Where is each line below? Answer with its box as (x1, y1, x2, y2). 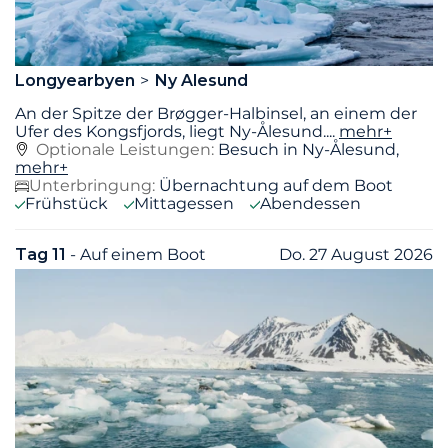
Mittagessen (134, 193, 234, 213)
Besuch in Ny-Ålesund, (218, 139, 399, 159)
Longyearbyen (15, 70, 139, 90)
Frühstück (25, 193, 108, 213)
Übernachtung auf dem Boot (159, 175, 393, 195)
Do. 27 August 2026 (279, 244, 433, 264)
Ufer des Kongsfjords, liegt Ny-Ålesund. (15, 121, 326, 141)
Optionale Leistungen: (36, 139, 214, 159)
